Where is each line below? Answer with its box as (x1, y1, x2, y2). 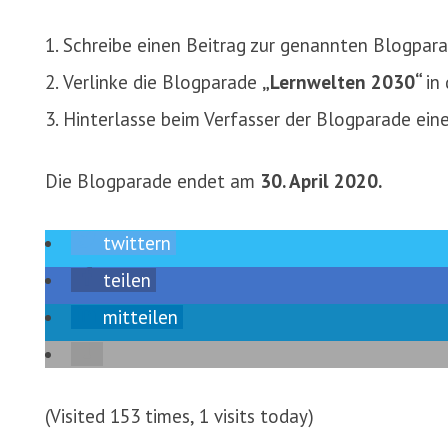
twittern (103, 231, 171, 255)
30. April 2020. (260, 169, 382, 193)
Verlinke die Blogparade (63, 70, 262, 94)
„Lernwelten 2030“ (262, 70, 426, 94)
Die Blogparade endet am (45, 169, 260, 193)
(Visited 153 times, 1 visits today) (45, 404, 314, 428)
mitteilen (103, 305, 178, 329)
